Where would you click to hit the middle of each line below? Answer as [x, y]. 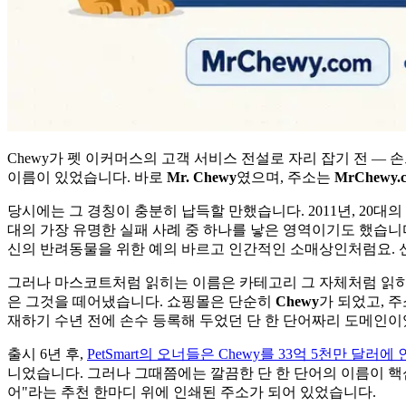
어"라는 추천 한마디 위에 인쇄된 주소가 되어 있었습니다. [192, 391]
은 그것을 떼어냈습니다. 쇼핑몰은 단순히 [141, 301]
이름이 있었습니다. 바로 [87, 177]
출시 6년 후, [47, 353]
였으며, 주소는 [285, 177]
